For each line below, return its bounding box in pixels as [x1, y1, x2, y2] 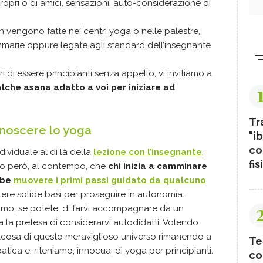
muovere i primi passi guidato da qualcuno [14, 175, 206, 186]
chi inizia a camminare [108, 161, 207, 171]
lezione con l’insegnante [93, 147, 202, 157]
